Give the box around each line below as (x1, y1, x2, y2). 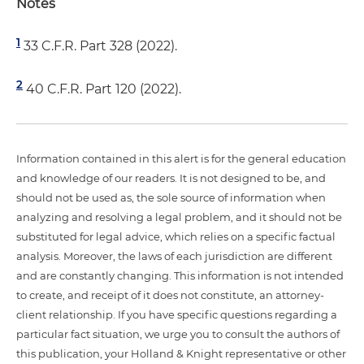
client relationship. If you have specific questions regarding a (16, 307, 337, 321)
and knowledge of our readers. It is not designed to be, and (16, 171, 326, 184)
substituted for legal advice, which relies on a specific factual (16, 229, 336, 243)
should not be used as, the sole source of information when (16, 190, 326, 204)
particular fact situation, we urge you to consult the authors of (16, 327, 340, 340)
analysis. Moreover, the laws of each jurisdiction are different (16, 249, 332, 262)
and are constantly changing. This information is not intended (16, 268, 344, 282)
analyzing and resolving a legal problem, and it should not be (16, 210, 342, 223)
